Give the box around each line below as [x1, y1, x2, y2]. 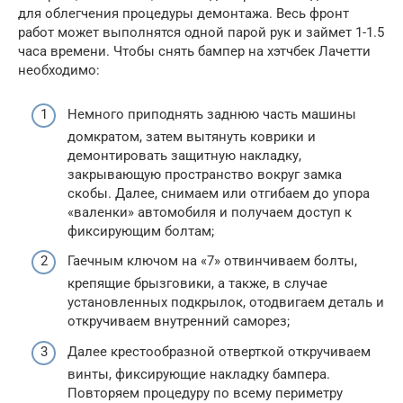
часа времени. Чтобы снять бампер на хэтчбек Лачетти [18, 43, 371, 60]
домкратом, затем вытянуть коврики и [67, 128, 316, 145]
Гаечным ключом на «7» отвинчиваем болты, [67, 253, 357, 270]
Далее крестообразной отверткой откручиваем [67, 343, 371, 360]
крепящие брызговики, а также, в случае [67, 275, 327, 292]
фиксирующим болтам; [67, 222, 214, 239]
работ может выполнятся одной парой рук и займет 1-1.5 [18, 24, 384, 41]
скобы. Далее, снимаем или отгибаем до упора [67, 184, 370, 201]
